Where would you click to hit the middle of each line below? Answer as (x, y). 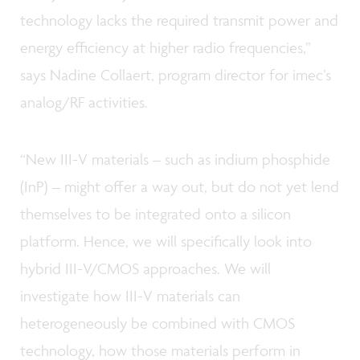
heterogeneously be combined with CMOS (157, 323)
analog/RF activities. (84, 102)
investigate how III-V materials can (130, 296)
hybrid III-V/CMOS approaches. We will (145, 269)
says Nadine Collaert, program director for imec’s (176, 75)
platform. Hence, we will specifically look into (166, 241)
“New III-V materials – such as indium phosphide (175, 160)
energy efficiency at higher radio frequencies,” (166, 48)
